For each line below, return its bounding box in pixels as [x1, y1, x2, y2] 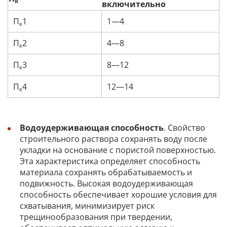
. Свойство [164, 122, 205, 133]
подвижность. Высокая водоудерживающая [20, 177, 193, 189]
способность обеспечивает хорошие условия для [20, 188, 217, 200]
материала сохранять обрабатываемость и [20, 166, 192, 178]
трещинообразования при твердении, [20, 211, 172, 222]
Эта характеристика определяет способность [20, 155, 200, 167]
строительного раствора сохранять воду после [20, 133, 207, 144]
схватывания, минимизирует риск [20, 200, 155, 211]
